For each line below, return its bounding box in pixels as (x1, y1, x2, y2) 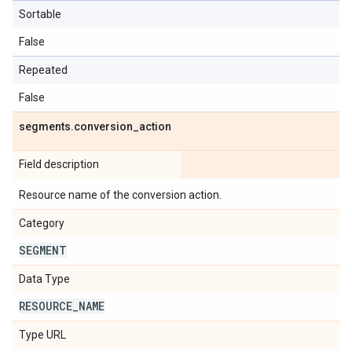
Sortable (19, 8, 61, 20)
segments (19, 120, 71, 133)
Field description (19, 158, 99, 170)
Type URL (19, 328, 66, 341)
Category (19, 217, 64, 229)
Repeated (19, 64, 68, 76)
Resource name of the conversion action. (19, 189, 222, 201)
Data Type (19, 273, 70, 285)
